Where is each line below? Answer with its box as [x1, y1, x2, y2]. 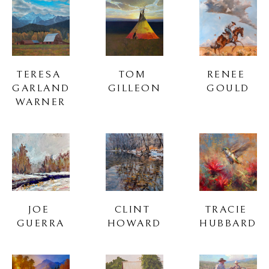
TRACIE [205, 203, 247, 216]
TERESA [17, 68, 61, 80]
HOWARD [107, 217, 162, 229]
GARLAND [12, 82, 70, 94]
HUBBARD [199, 217, 257, 229]
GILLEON [107, 82, 162, 94]
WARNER [15, 95, 66, 108]
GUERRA [16, 217, 65, 229]
